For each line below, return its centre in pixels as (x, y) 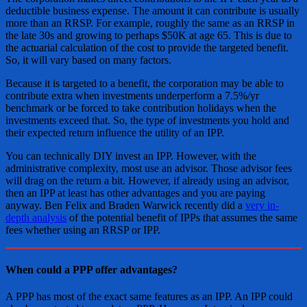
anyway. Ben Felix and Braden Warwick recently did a (125, 206)
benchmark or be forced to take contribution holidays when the (141, 108)
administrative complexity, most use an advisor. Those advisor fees (149, 169)
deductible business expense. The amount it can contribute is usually (152, 11)
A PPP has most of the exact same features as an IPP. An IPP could (149, 296)
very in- (262, 206)
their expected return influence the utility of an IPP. (115, 133)
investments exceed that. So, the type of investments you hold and (147, 121)
